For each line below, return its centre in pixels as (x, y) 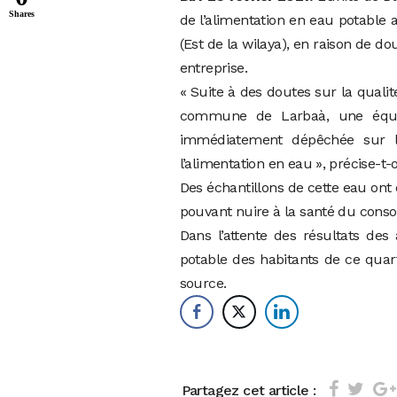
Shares (22, 13)
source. (203, 284)
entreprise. (213, 68)
